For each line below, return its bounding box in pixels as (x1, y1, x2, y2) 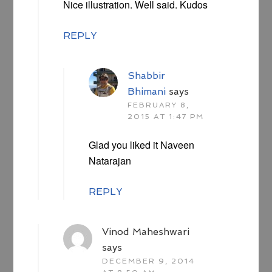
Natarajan (89, 154, 132, 168)
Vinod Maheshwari (102, 226, 190, 238)
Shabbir (127, 70, 166, 82)
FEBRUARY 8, (127, 101, 190, 110)
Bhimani (127, 86, 166, 98)
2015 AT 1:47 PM (127, 112, 205, 121)
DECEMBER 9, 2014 (102, 257, 195, 266)
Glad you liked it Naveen (89, 138, 195, 152)
